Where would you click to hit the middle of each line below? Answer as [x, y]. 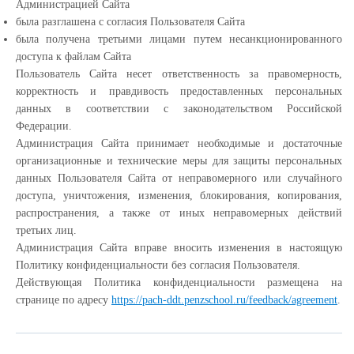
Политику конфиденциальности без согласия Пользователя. [158, 265]
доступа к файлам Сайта [73, 56]
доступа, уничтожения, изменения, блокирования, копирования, [179, 196]
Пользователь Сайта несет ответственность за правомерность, [179, 74]
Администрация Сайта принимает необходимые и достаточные [179, 143]
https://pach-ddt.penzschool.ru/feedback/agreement [224, 300]
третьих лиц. [46, 230]
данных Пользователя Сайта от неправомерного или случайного [179, 178]
